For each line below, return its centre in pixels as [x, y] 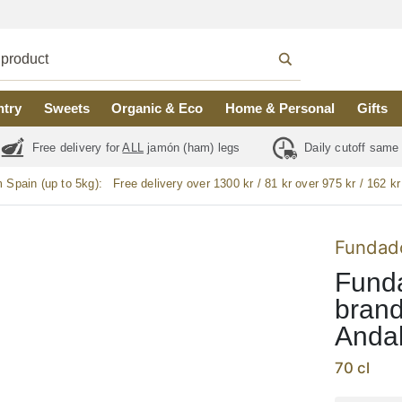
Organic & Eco [157, 109]
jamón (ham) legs [194, 147]
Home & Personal [280, 109]
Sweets [66, 109]
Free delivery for [75, 147]
